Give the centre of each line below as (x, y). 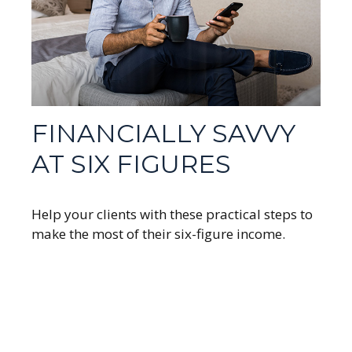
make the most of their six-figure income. (158, 233)
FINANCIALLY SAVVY (163, 133)
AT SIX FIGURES (131, 163)
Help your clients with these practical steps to (172, 214)
